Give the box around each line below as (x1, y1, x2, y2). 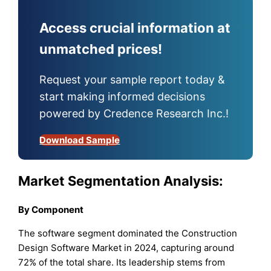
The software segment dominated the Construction (18, 227, 238, 240)
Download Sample (39, 134, 120, 146)
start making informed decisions (39, 90, 206, 103)
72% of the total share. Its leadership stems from (18, 256, 226, 269)
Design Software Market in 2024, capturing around (18, 242, 235, 254)
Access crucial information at (39, 20, 231, 36)
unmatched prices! (39, 41, 163, 57)
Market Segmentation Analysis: (18, 172, 224, 189)
